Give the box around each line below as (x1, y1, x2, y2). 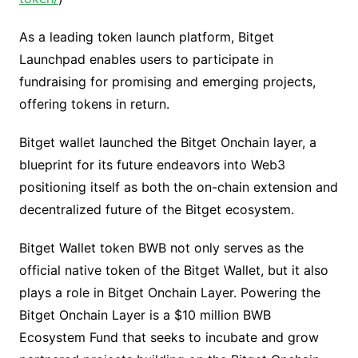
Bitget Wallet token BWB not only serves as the (18, 240, 304, 257)
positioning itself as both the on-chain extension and (18, 179, 338, 196)
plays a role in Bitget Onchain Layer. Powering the (18, 284, 320, 301)
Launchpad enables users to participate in (18, 51, 273, 68)
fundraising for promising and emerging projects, (18, 74, 316, 90)
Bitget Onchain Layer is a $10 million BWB (18, 307, 271, 324)
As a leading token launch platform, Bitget (18, 29, 274, 46)
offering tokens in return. (18, 96, 169, 113)
